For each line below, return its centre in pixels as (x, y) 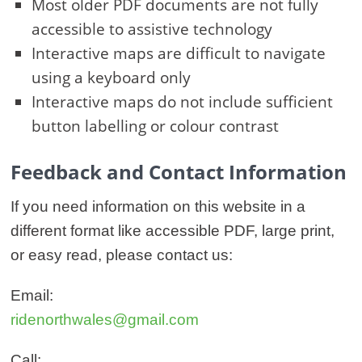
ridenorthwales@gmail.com (105, 320)
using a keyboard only (111, 78)
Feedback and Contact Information (179, 172)
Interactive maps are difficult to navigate (179, 54)
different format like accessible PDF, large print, (173, 231)
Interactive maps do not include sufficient (182, 102)
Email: (32, 296)
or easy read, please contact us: (122, 255)
